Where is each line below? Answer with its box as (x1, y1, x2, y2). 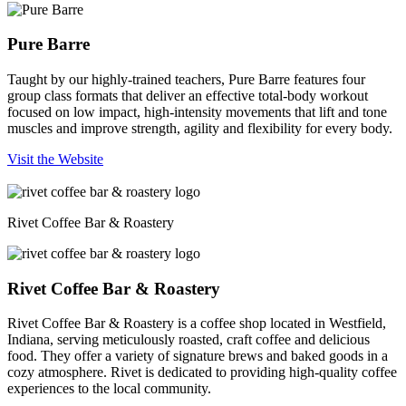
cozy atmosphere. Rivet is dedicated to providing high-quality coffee (7, 364, 397, 381)
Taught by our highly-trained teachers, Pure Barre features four (7, 71, 365, 87)
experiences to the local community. (7, 381, 211, 397)
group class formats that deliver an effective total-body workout (7, 87, 368, 103)
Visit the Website (7, 150, 103, 167)
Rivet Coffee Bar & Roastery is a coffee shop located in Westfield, (7, 315, 386, 332)
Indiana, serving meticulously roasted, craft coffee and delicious (7, 332, 370, 348)
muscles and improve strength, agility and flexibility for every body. (7, 120, 392, 136)
